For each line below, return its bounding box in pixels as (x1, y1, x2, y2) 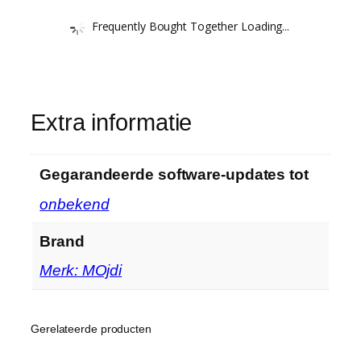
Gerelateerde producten (31, 322, 151, 336)
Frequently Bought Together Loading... (91, 18, 290, 34)
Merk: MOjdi (39, 262, 122, 280)
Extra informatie (31, 109, 193, 135)
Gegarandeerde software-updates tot (39, 166, 309, 184)
